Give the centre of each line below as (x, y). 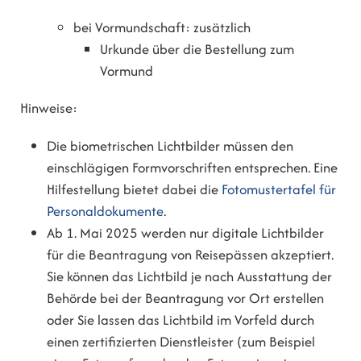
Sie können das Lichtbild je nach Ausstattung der (190, 276)
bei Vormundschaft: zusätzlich (162, 27)
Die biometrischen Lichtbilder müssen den (170, 145)
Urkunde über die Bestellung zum (197, 49)
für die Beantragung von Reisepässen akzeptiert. (191, 254)
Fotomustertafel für (279, 189)
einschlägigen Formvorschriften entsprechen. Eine (193, 167)
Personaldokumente (106, 211)
